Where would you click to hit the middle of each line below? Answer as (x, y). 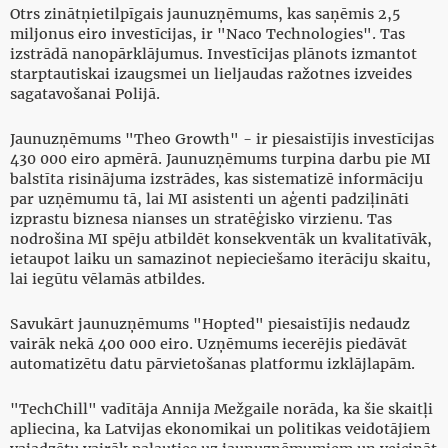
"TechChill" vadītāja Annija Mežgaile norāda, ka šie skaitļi (221, 409)
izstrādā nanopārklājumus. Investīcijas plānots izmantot (213, 54)
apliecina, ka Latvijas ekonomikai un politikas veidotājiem (220, 429)
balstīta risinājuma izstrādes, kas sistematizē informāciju (216, 179)
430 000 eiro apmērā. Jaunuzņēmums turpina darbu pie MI (220, 159)
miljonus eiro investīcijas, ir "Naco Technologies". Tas (207, 34)
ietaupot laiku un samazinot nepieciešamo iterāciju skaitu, (220, 259)
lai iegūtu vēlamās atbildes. (107, 279)
